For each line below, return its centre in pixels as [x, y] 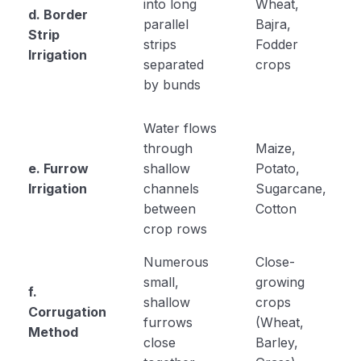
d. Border [58, 14]
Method [53, 332]
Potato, [277, 168]
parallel [166, 24]
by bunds [172, 84]
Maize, [275, 148]
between [169, 208]
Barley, [276, 342]
